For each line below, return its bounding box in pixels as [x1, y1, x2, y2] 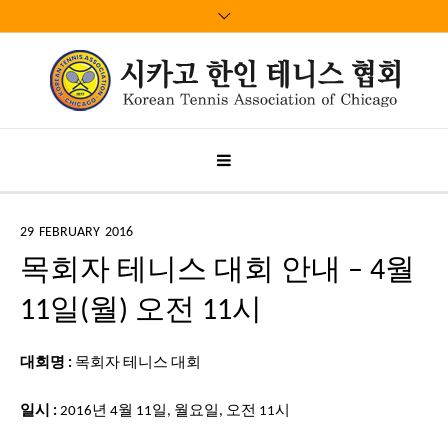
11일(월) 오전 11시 [20, 296, 262, 328]
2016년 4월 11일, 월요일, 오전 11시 [57, 404, 290, 420]
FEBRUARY [39, 225, 100, 240]
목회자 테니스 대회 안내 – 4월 [20, 256, 415, 288]
